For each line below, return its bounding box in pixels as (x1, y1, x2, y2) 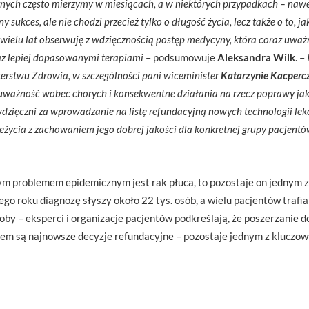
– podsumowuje (143, 51, 217, 63)
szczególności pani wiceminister (82, 69, 221, 81)
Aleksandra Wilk (217, 51, 295, 63)
